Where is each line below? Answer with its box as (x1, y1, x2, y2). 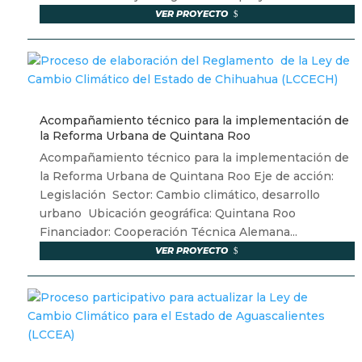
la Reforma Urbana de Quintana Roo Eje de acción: (39, 169, 334, 184)
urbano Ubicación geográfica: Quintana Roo (39, 206, 299, 221)
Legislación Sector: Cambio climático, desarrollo (39, 187, 320, 203)
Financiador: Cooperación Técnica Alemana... (39, 225, 297, 240)
